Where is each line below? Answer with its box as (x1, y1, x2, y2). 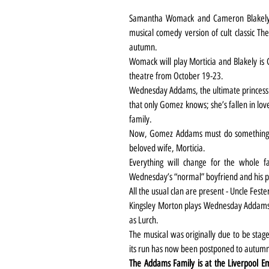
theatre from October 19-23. (129, 70, 223, 82)
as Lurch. (129, 214, 159, 226)
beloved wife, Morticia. (129, 142, 205, 154)
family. (129, 113, 152, 125)
